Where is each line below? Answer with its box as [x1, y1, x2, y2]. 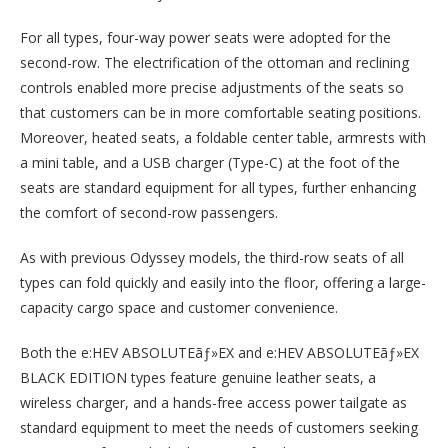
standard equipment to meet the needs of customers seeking [20, 417, 418, 437]
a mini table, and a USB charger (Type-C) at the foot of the [20, 152, 400, 172]
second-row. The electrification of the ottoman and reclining [20, 52, 409, 72]
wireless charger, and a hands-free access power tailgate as [20, 392, 407, 412]
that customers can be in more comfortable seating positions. [20, 102, 421, 122]
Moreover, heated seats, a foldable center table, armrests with [20, 127, 426, 147]
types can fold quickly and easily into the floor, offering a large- [20, 272, 426, 292]
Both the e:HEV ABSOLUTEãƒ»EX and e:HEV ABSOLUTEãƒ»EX [20, 342, 419, 362]
